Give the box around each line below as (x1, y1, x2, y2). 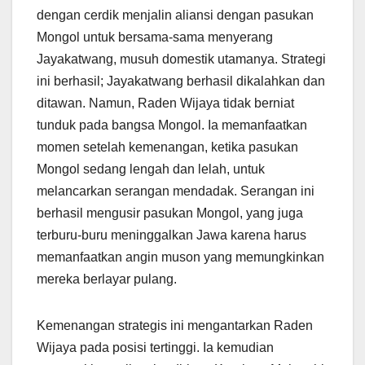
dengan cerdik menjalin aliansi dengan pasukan (37, 8, 314, 23)
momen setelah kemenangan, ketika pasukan (37, 140, 298, 155)
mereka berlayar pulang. (37, 272, 177, 287)
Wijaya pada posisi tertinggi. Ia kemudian (37, 341, 274, 355)
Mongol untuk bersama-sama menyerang (37, 30, 273, 45)
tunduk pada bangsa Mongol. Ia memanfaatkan (37, 118, 307, 133)
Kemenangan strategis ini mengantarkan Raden (37, 319, 313, 333)
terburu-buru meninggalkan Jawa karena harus (37, 228, 306, 243)
